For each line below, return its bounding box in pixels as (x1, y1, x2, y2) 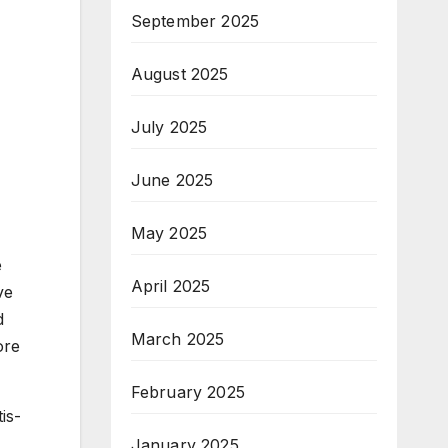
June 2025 (130, 169, 214, 190)
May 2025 (130, 222, 208, 243)
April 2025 (130, 275, 211, 296)
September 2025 (130, 10, 260, 31)
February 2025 (130, 381, 246, 402)
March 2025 (130, 328, 225, 349)
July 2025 (130, 116, 208, 137)
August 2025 (130, 63, 229, 84)
